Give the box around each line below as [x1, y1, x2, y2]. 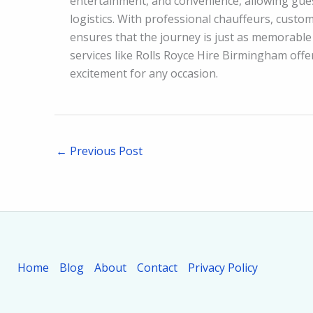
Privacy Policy [188, 260, 258, 276]
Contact [137, 260, 177, 276]
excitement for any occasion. [70, 66, 218, 82]
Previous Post [67, 143, 143, 159]
